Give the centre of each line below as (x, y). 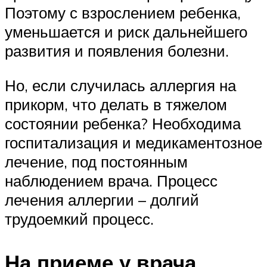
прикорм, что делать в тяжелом (116, 104)
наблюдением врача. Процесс (111, 180)
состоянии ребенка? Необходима (123, 123)
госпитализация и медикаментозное (133, 142)
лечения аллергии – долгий (102, 199)
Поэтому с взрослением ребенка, (123, 13)
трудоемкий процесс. (79, 218)
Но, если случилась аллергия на (120, 85)
